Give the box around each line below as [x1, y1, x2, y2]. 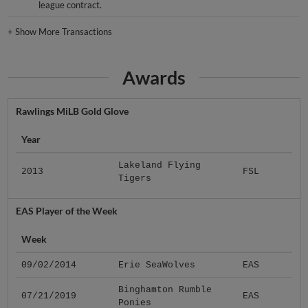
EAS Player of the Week [15, 205, 118, 217]
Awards [122, 65, 186, 89]
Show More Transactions [15, 26, 113, 37]
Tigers [118, 173, 151, 184]
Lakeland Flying [118, 160, 201, 171]
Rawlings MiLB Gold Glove [15, 105, 129, 118]
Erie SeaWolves [118, 260, 195, 271]
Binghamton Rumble [118, 285, 212, 296]
